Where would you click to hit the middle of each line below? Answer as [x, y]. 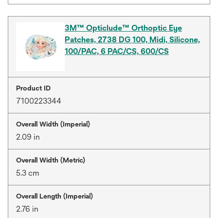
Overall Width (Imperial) [53, 124]
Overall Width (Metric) [51, 160]
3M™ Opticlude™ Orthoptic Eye [123, 28]
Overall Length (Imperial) [54, 196]
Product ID [33, 88]
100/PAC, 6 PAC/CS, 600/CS [117, 51]
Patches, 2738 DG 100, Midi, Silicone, [132, 40]
